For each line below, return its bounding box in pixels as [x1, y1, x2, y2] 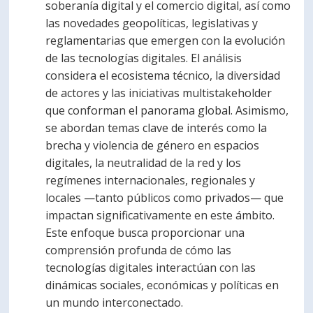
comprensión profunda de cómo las [45, 242, 232, 258]
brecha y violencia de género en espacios [45, 137, 260, 153]
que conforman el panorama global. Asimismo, [45, 102, 289, 118]
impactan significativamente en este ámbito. [45, 207, 275, 223]
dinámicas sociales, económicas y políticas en [45, 277, 279, 293]
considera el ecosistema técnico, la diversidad [45, 67, 281, 83]
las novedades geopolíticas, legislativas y [45, 15, 259, 31]
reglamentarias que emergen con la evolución [45, 32, 286, 48]
